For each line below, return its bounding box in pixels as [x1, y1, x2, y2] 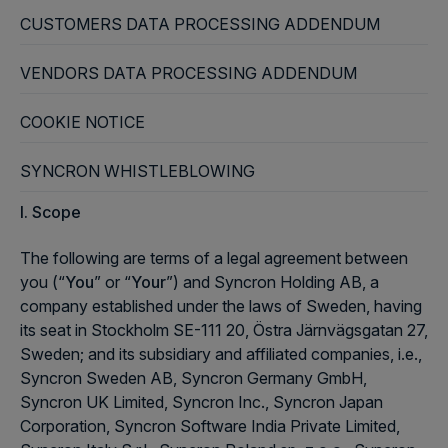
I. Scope [20, 202, 81, 222]
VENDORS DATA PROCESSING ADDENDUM [20, 63, 357, 83]
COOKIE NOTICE [20, 112, 145, 132]
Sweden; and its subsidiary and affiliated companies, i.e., [20, 344, 422, 364]
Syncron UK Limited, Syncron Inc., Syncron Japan [20, 392, 383, 412]
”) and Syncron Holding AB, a [166, 272, 379, 292]
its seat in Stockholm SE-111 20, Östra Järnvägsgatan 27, [20, 320, 428, 340]
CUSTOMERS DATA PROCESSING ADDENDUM [20, 14, 380, 34]
